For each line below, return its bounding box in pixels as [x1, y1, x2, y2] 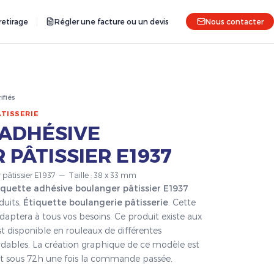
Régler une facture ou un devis [54, 17, 169, 26]
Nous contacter [205, 17, 264, 26]
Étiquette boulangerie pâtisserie [23, 197, 168, 208]
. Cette [168, 197, 196, 208]
